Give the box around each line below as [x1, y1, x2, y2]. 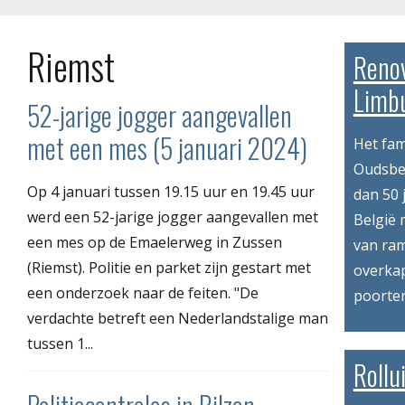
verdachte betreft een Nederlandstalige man [27, 307, 328, 328]
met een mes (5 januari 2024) [27, 127, 307, 168]
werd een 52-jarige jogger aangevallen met [27, 206, 318, 227]
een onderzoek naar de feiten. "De [27, 282, 259, 303]
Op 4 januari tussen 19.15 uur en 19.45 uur [27, 181, 315, 202]
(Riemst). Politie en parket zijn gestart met [27, 257, 311, 278]
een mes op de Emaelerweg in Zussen [27, 231, 282, 252]
